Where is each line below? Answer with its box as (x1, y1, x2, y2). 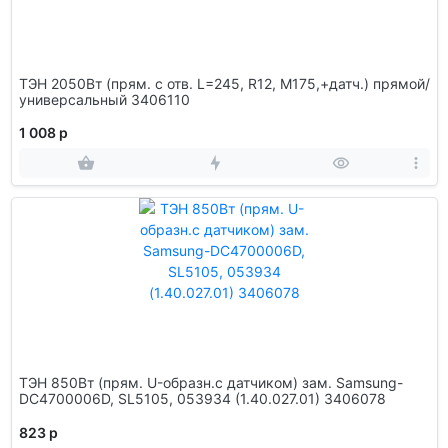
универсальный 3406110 (130, 90, 190, 108)
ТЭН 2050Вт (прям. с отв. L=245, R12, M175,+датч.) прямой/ (18, 74, 430, 92)
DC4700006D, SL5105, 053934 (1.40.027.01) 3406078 (323, 389, 386, 407)
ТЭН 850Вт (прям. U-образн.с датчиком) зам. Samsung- (18, 373, 403, 391)
